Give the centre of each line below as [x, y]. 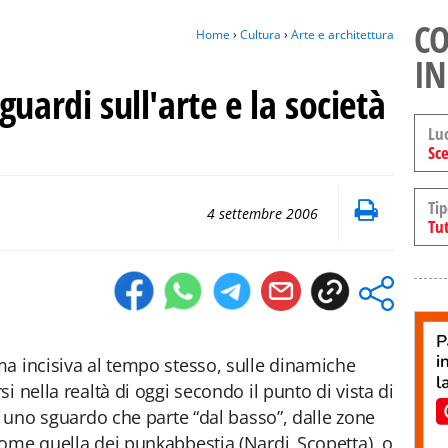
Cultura [260, 34]
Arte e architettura [342, 34]
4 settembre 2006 [262, 213]
